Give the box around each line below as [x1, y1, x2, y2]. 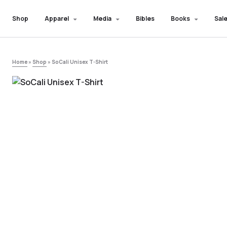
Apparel [45, 14, 69, 23]
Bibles [136, 14, 155, 23]
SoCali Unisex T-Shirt [52, 58, 108, 65]
